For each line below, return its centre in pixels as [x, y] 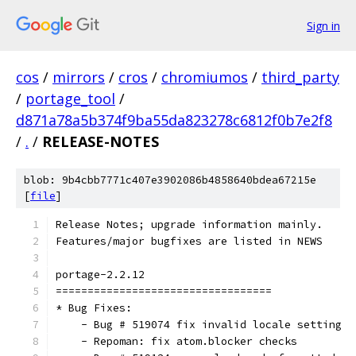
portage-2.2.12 [100, 275]
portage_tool [70, 99]
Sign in [323, 25]
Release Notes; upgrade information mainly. [189, 224]
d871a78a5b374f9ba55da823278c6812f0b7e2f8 [174, 120]
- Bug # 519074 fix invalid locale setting [199, 325]
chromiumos [205, 77]
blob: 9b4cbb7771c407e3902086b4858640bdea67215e [170, 180]
